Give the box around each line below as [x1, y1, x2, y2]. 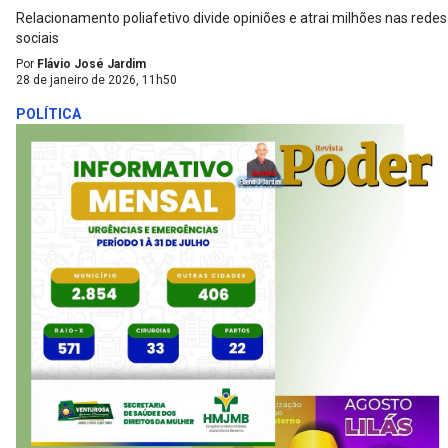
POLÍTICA [16, 105, 81, 122]
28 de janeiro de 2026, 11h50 [16, 72, 177, 87]
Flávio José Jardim [37, 56, 146, 71]
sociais [16, 29, 59, 46]
